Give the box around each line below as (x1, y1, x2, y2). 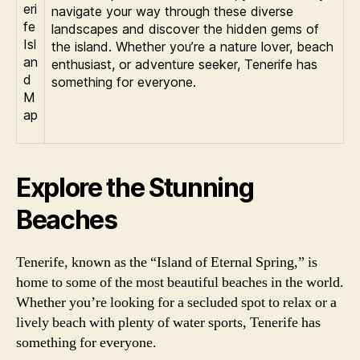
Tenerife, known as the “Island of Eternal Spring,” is (16, 252, 317, 272)
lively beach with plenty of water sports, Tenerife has (16, 313, 321, 332)
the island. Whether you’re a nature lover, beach (51, 38, 333, 55)
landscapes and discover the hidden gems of (51, 20, 319, 37)
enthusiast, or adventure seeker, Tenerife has (51, 55, 317, 72)
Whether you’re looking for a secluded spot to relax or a (16, 292, 337, 312)
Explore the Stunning (16, 171, 254, 203)
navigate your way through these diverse (51, 2, 293, 19)
